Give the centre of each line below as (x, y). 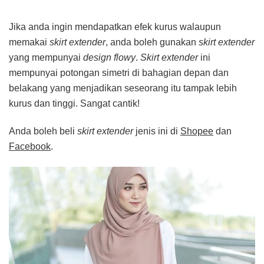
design (97, 57)
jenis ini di (157, 131)
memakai (29, 42)
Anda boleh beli (43, 131)
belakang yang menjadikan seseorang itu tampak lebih (123, 88)
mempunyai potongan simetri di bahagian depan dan (119, 72)
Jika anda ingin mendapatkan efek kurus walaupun (115, 27)
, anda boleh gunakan (152, 42)
